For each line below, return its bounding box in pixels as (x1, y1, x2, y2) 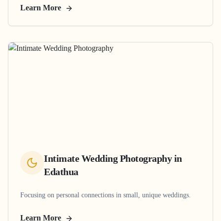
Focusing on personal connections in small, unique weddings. (20, 191, 191, 199)
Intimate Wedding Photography (44, 152, 172, 164)
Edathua (44, 166, 78, 177)
